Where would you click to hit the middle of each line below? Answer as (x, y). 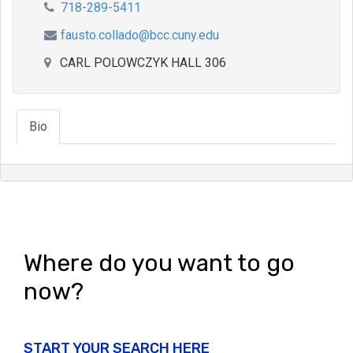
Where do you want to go (159, 263)
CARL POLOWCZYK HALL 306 (141, 63)
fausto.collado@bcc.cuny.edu (139, 35)
